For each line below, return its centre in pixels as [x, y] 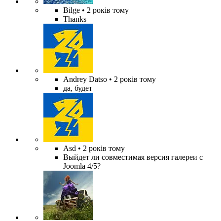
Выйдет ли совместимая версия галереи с [133, 157]
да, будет [78, 88]
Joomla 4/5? [82, 166]
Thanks [75, 19]
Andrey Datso [85, 79]
